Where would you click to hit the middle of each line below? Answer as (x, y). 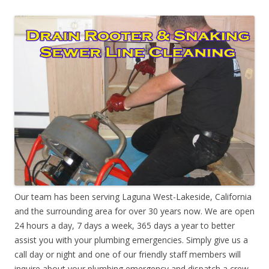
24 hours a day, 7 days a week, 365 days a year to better (125, 225)
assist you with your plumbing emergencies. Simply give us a (131, 240)
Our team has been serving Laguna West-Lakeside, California (133, 196)
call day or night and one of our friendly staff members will (128, 254)
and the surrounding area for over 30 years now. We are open (134, 211)
